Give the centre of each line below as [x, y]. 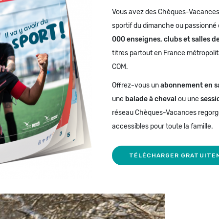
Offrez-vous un [136, 85]
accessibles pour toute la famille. [163, 126]
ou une [188, 99]
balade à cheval [151, 99]
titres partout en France [149, 53]
